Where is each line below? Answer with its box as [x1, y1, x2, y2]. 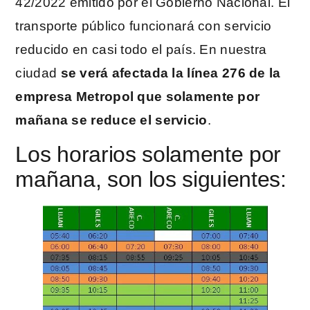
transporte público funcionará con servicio [15, 19, 272, 33]
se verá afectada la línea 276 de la [60, 66, 281, 80]
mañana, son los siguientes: [15, 167, 286, 192]
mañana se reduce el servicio [15, 113, 208, 127]
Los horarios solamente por [15, 142, 282, 167]
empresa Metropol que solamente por [15, 89, 260, 104]
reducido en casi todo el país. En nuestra [15, 42, 267, 57]
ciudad [15, 66, 61, 80]
